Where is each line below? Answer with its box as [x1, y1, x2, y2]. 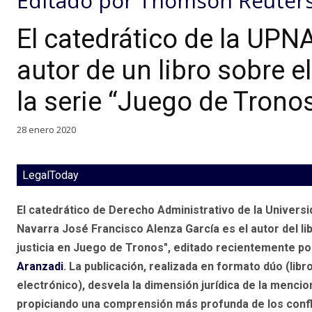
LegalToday [22, 169, 79, 182]
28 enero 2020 [17, 123, 76, 136]
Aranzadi [17, 260, 63, 274]
